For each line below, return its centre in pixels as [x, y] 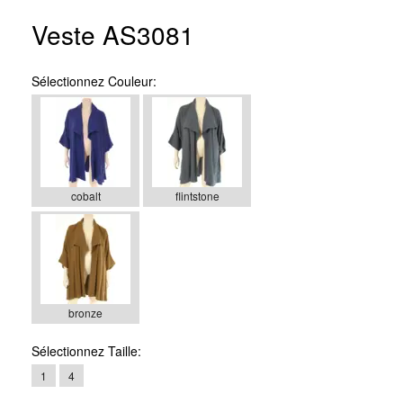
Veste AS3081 [113, 34]
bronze [85, 312]
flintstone [197, 195]
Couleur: [130, 81]
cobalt [85, 195]
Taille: [123, 350]
